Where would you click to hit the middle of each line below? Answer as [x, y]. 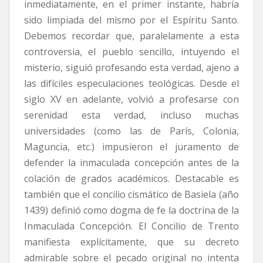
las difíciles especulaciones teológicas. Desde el [131, 83]
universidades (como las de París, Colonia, [131, 131]
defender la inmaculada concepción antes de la [131, 162]
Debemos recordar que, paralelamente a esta [131, 36]
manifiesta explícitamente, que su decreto [131, 242]
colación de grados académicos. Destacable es [131, 178]
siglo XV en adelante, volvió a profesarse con [131, 99]
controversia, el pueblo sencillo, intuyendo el [131, 51]
